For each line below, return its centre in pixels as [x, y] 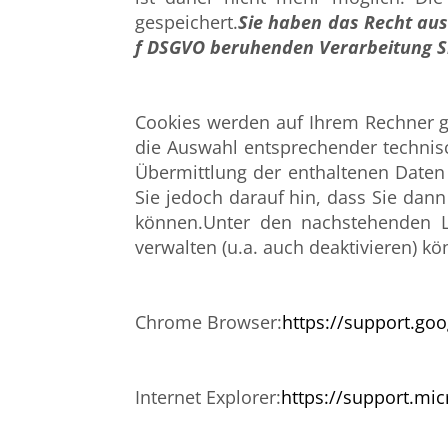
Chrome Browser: [208, 322]
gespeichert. [186, 22]
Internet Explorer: [208, 397]
